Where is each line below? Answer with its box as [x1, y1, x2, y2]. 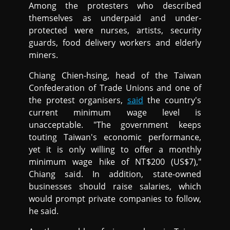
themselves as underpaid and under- [29, 12, 201, 24]
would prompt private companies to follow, [29, 193, 201, 204]
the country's [143, 94, 201, 106]
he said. [29, 205, 59, 217]
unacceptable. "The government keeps [29, 119, 201, 130]
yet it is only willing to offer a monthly [29, 143, 201, 155]
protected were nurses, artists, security [29, 24, 201, 36]
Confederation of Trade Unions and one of [29, 82, 201, 93]
